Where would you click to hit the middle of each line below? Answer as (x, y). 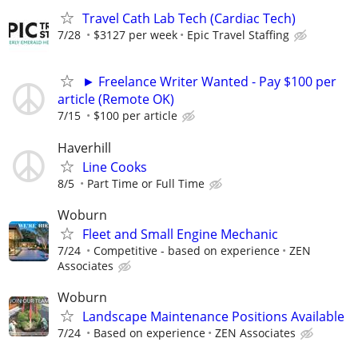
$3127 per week (135, 35)
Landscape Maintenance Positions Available (213, 316)
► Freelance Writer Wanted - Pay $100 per (209, 82)
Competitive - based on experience (187, 250)
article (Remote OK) (116, 99)
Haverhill (84, 147)
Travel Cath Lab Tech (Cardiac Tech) (189, 19)
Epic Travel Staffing (238, 35)
